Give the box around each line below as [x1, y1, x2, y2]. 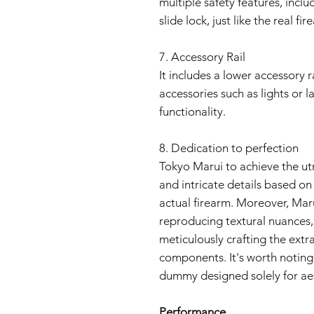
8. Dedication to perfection [159, 141, 299, 155]
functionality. [159, 104, 226, 118]
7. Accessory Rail [159, 50, 245, 64]
